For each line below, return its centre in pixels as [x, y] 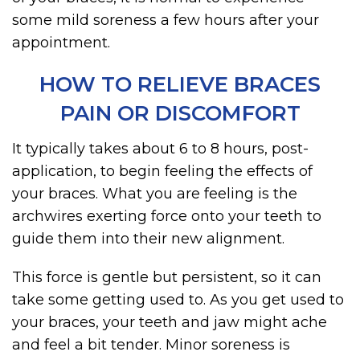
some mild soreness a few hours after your [166, 20]
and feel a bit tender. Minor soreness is [151, 345]
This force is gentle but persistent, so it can [167, 277]
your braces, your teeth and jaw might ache [170, 322]
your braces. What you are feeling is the [155, 194]
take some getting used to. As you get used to [178, 300]
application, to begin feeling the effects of [162, 171]
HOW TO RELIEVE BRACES [180, 84]
